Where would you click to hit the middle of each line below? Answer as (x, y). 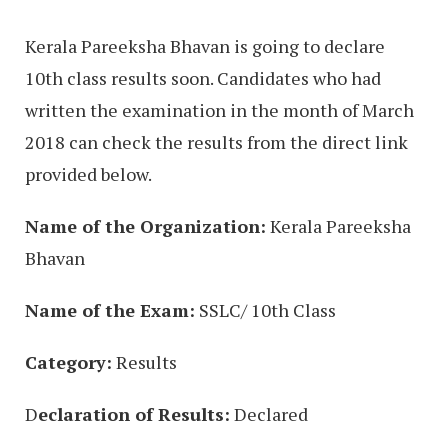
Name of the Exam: (110, 310)
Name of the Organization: (145, 226)
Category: (68, 362)
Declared (269, 414)
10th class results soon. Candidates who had (203, 78)
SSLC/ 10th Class (265, 310)
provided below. (88, 174)
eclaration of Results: (134, 414)
